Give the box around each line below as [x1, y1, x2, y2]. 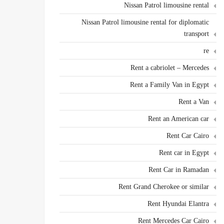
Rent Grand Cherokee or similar [118, 183, 209, 190]
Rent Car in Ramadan [148, 166, 209, 173]
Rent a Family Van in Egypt [130, 81, 209, 88]
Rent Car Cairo [166, 132, 209, 139]
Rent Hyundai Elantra [147, 200, 209, 207]
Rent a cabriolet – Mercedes [130, 64, 209, 71]
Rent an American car [148, 115, 209, 122]
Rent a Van [178, 98, 209, 105]
